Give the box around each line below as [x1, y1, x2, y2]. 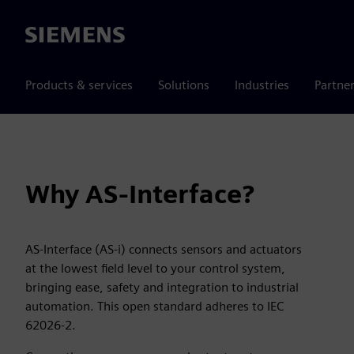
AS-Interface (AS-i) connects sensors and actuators [25, 242, 302, 257]
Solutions [158, 77, 209, 92]
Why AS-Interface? [25, 179, 254, 209]
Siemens [25, 28, 71, 43]
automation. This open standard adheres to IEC [25, 299, 284, 314]
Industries [235, 77, 289, 92]
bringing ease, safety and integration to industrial [25, 280, 299, 295]
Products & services [25, 77, 133, 92]
